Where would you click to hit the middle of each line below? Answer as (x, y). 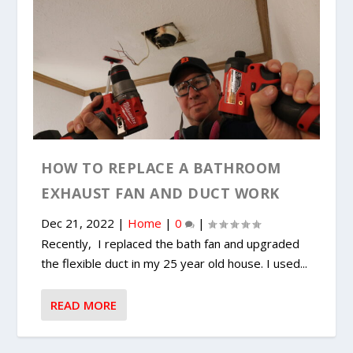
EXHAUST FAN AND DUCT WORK (160, 193)
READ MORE (84, 305)
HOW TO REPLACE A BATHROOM (161, 168)
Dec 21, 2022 (78, 223)
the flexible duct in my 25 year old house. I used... (175, 264)
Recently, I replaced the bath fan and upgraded (171, 244)
